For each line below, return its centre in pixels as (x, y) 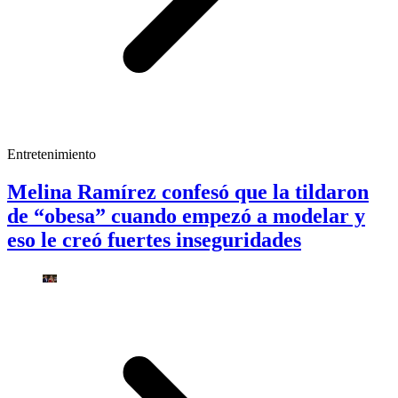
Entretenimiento (52, 154)
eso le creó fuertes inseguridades (154, 239)
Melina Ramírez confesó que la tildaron (188, 191)
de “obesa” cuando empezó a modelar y (186, 215)
